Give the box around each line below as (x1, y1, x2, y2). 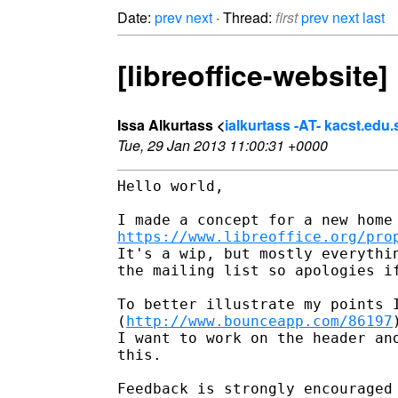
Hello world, (117, 177, 224, 195)
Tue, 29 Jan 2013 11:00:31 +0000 (117, 134, 328, 155)
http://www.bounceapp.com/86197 (126, 312, 393, 330)
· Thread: (212, 7, 275, 28)
